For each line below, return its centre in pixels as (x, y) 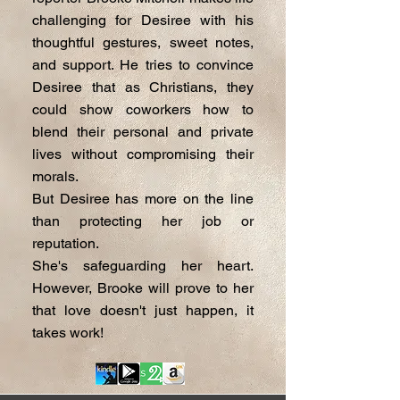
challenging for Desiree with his (143, 20)
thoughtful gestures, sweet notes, (143, 42)
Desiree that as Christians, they (143, 87)
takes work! (68, 333)
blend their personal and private (143, 132)
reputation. (66, 243)
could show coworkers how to (143, 109)
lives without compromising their (143, 154)
